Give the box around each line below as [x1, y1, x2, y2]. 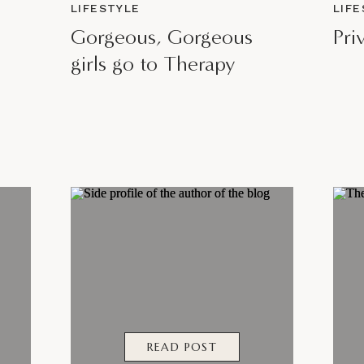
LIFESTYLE [71, 2, 141, 15]
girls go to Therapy [71, 51, 236, 76]
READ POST [146, 340, 218, 354]
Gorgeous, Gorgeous [71, 24, 253, 50]
